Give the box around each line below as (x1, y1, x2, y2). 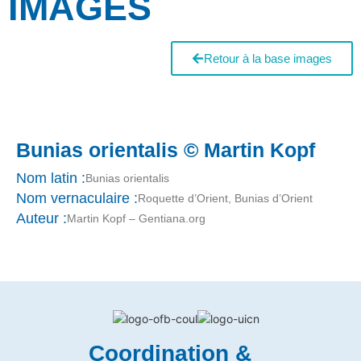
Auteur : (16, 210, 67, 227)
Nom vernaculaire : (16, 190, 138, 207)
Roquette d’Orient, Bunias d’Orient (138, 191, 313, 205)
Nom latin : (16, 170, 85, 187)
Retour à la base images (204, 52, 332, 65)
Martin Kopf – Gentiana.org (67, 211, 205, 225)
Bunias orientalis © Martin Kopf (16, 138, 315, 161)
